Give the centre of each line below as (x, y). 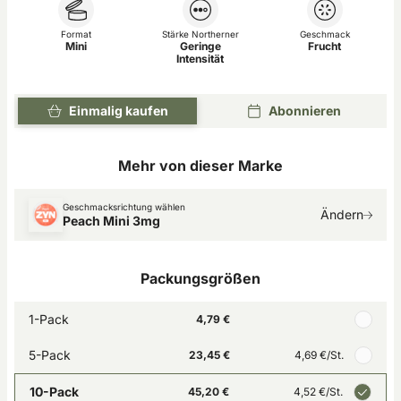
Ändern (342, 214)
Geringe (200, 46)
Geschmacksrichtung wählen (124, 207)
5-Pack (50, 355)
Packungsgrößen (200, 278)
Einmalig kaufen (118, 111)
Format (77, 34)
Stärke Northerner (200, 34)
